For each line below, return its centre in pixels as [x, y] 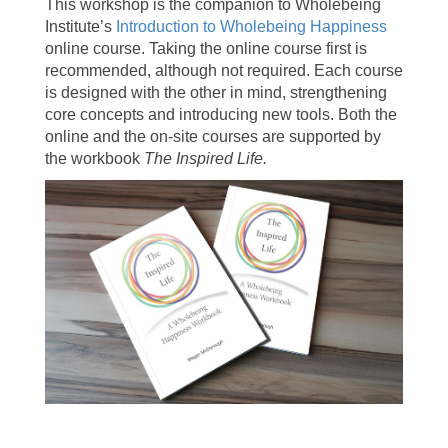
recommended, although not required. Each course [223, 71]
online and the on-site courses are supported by [212, 137]
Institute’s [80, 27]
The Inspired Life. [205, 159]
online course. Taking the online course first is [205, 49]
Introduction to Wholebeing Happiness [251, 27]
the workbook [94, 159]
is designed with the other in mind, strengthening [215, 93]
